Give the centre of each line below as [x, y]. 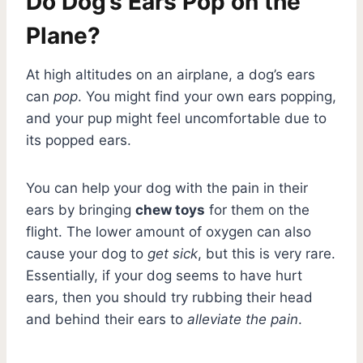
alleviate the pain [243, 319]
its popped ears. [79, 140]
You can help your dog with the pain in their [167, 188]
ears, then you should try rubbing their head [169, 297]
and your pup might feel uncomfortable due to [176, 118]
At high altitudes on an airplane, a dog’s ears [171, 74]
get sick [173, 253]
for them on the [257, 209]
